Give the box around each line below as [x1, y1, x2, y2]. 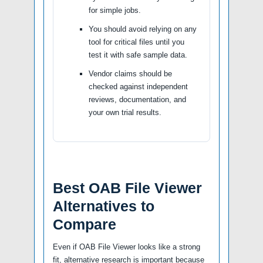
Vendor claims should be [89, 69, 172, 78]
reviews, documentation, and [89, 95, 186, 104]
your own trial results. [89, 107, 161, 117]
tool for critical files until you [89, 37, 184, 46]
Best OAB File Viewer [53, 179, 202, 196]
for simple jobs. [89, 5, 141, 15]
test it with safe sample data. [89, 50, 187, 59]
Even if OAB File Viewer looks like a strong [53, 242, 200, 251]
